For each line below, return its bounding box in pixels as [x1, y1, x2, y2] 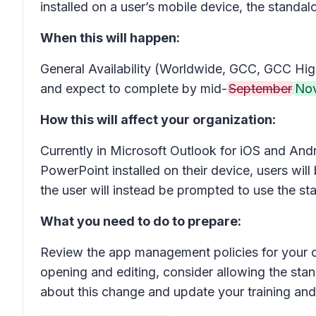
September [229, 81, 292, 96]
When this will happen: [40, 30, 180, 45]
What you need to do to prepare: [40, 214, 241, 229]
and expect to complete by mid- [40, 81, 227, 96]
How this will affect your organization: [40, 112, 276, 127]
